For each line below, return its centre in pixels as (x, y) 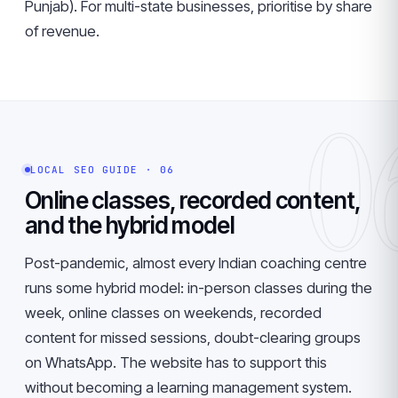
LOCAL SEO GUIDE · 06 (102, 170)
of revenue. (62, 31)
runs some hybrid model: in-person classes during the (199, 288)
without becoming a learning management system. (188, 387)
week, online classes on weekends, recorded (173, 313)
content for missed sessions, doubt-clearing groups (193, 338)
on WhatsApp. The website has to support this (176, 362)
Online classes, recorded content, (193, 200)
